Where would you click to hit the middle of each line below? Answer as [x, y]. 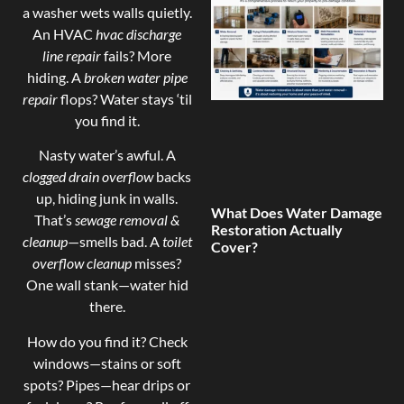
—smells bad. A [115, 242]
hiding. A [55, 77]
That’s [55, 220]
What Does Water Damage [297, 212]
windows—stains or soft [107, 363]
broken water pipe [135, 77]
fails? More [137, 55]
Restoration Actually [277, 229]
